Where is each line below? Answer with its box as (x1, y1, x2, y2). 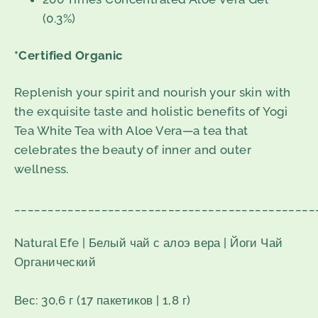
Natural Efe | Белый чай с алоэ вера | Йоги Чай (14, 236, 283, 251)
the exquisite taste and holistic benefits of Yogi (14, 104, 288, 119)
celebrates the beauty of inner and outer (14, 143, 251, 158)
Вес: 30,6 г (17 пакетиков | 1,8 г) (14, 293, 191, 308)
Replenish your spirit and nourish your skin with (14, 85, 291, 100)
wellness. (14, 162, 69, 177)
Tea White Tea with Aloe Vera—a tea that (14, 124, 248, 138)
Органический (14, 255, 97, 270)
